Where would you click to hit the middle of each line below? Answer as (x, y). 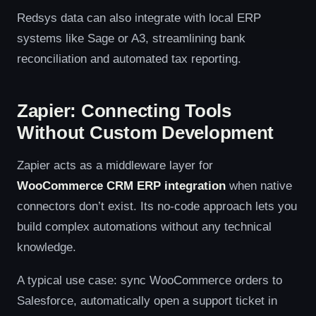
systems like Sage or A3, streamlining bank (131, 38)
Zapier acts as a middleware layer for (115, 165)
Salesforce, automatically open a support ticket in (147, 300)
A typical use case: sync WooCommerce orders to (150, 280)
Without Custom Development (146, 133)
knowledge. (47, 247)
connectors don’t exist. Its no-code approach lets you (157, 206)
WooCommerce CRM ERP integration (121, 186)
